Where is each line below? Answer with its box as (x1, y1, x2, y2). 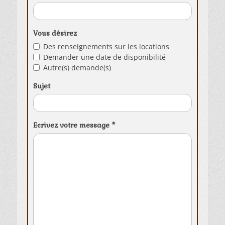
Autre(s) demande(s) (43, 62, 111, 72)
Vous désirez (33, 28, 77, 38)
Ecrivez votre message (33, 120, 111, 130)
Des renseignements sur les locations (43, 41, 169, 51)
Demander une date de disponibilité (43, 52, 166, 62)
